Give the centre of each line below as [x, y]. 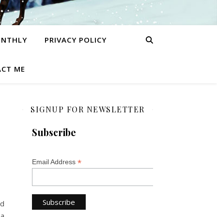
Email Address [55, 162]
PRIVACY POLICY [75, 40]
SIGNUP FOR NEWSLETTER [88, 109]
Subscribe [54, 132]
